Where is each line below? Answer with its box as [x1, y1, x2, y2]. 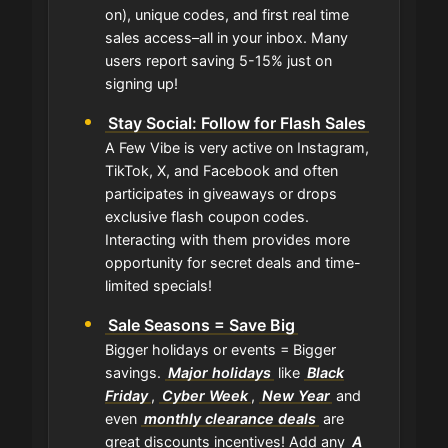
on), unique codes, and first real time [105, 5, 349, 23]
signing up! [105, 74, 178, 92]
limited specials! [105, 276, 212, 294]
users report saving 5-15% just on [105, 51, 332, 69]
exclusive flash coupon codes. [105, 207, 309, 225]
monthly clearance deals [143, 409, 316, 427]
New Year [261, 386, 330, 404]
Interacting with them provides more [105, 230, 350, 248]
